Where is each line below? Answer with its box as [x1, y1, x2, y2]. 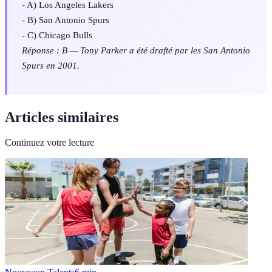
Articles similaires [5, 109, 118, 125]
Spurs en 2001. [22, 60, 80, 71]
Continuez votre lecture [5, 137, 94, 148]
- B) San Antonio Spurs [22, 15, 109, 25]
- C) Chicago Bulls [22, 30, 92, 41]
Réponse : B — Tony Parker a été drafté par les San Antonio [22, 45, 250, 56]
